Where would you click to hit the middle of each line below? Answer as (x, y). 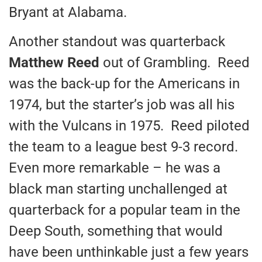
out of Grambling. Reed (175, 63)
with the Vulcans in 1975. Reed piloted (129, 126)
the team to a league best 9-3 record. (125, 147)
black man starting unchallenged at (118, 189)
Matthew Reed (54, 63)
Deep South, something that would (116, 231)
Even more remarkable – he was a (115, 168)
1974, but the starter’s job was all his (122, 105)
